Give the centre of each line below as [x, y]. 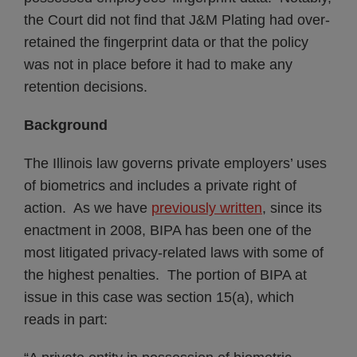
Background [66, 125]
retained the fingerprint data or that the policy [166, 42]
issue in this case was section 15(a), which [159, 297]
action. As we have [88, 208]
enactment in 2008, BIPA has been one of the [168, 230]
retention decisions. [86, 87]
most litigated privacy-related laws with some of [174, 253]
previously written [207, 208]
